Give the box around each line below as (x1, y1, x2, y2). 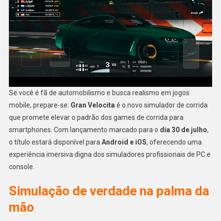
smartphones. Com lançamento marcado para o (8, 126, 160, 134)
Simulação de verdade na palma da (8, 184, 209, 199)
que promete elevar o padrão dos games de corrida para (8, 113, 184, 122)
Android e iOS (101, 138, 147, 147)
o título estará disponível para (8, 138, 102, 147)
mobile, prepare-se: (8, 101, 71, 110)
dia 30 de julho (159, 126, 207, 134)
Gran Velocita (70, 101, 115, 110)
